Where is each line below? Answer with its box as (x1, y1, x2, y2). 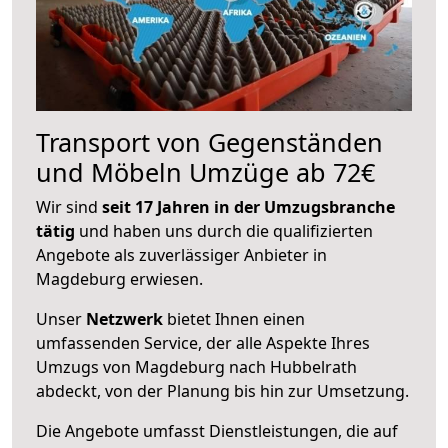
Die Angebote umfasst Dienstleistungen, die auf (36, 419, 398, 442)
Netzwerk (86, 307, 163, 330)
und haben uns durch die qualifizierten (75, 219, 373, 242)
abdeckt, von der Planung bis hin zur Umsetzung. (36, 379, 409, 402)
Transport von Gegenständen (36, 124, 383, 159)
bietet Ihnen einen (163, 307, 305, 330)
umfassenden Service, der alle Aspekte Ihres (36, 331, 370, 354)
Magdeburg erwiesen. (36, 267, 203, 290)
